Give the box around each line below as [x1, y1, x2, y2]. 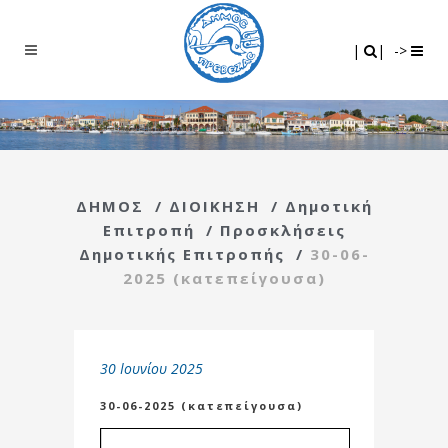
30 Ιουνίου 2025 [100, 358, 203, 378]
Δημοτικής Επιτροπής [78, 243, 285, 264]
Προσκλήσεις [219, 219, 346, 240]
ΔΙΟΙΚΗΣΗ [168, 195, 260, 216]
